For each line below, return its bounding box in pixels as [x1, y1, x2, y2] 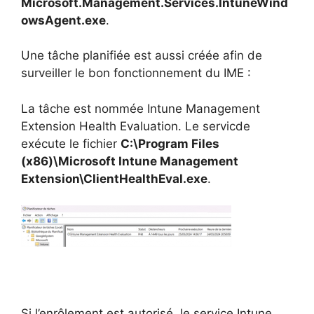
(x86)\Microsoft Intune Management [21, 153, 238, 168]
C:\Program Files [121, 136, 219, 151]
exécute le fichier [21, 136, 121, 151]
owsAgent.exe [21, 13, 106, 27]
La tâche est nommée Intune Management [21, 101, 260, 116]
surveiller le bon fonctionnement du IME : [21, 66, 251, 81]
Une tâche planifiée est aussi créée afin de [21, 48, 262, 63]
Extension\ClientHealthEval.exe [21, 171, 207, 186]
